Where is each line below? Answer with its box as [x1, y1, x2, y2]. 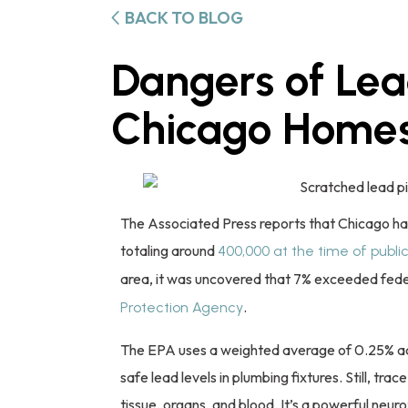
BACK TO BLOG [125, 6, 243, 28]
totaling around [120, 240, 218, 260]
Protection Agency [120, 298, 243, 316]
